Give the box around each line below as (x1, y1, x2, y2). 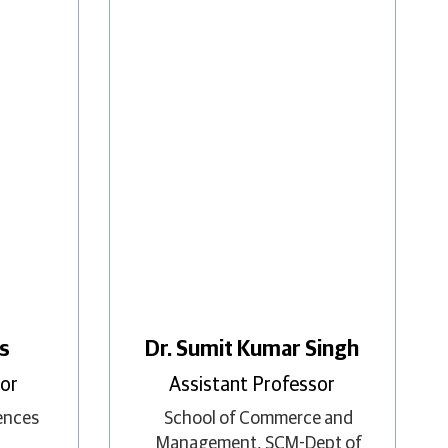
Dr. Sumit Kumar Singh (145, 339, 360, 362)
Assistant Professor (169, 375, 336, 396)
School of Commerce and (164, 410, 354, 429)
